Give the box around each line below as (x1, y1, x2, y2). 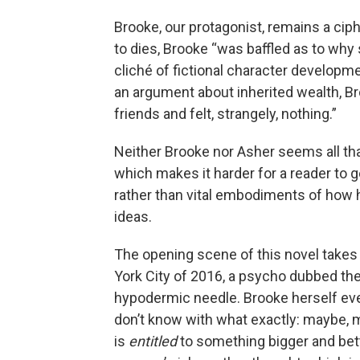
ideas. (114, 208, 152, 225)
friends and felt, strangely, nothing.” (114, 105, 337, 122)
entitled (129, 333, 180, 350)
